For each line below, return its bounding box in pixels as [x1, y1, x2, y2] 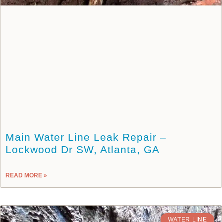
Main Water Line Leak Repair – [5, 131, 166, 143]
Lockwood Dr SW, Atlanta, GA [5, 143, 160, 155]
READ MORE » [5, 171, 47, 179]
